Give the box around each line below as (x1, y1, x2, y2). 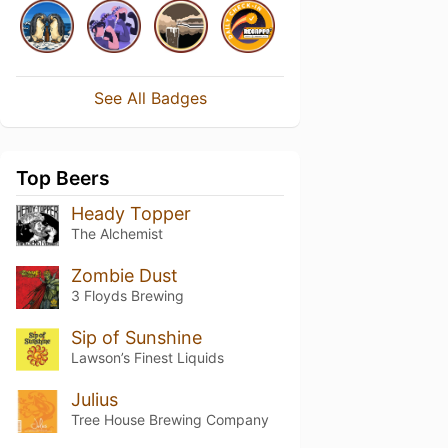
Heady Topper (70, 203, 191, 224)
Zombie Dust (70, 264, 178, 286)
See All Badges (93, 88, 207, 108)
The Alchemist (70, 225, 163, 242)
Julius (70, 388, 118, 410)
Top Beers (16, 166, 110, 190)
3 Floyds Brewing (70, 286, 184, 304)
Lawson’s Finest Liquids (70, 348, 224, 366)
